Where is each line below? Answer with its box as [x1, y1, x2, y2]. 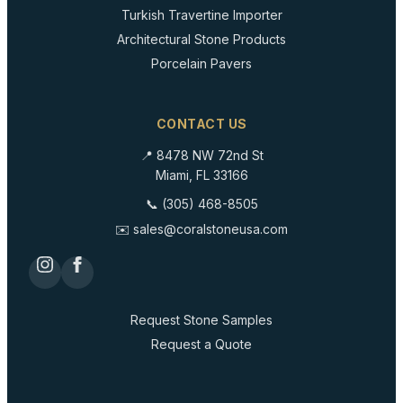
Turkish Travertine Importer [121, 7, 282, 22]
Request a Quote [151, 336, 252, 352]
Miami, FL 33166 [155, 167, 248, 183]
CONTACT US [156, 116, 247, 131]
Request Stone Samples [130, 312, 273, 327]
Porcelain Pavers [151, 56, 252, 71]
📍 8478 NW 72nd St [139, 148, 264, 163]
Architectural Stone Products [117, 31, 286, 47]
